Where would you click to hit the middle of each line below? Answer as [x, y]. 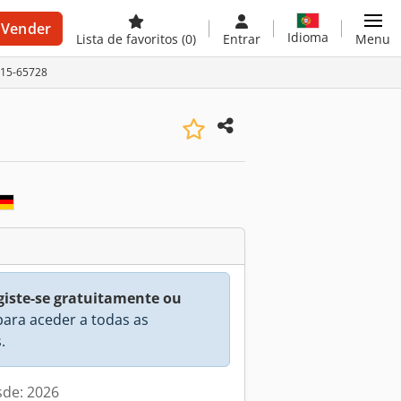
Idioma [308, 37]
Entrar [242, 39]
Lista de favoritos [129, 39]
